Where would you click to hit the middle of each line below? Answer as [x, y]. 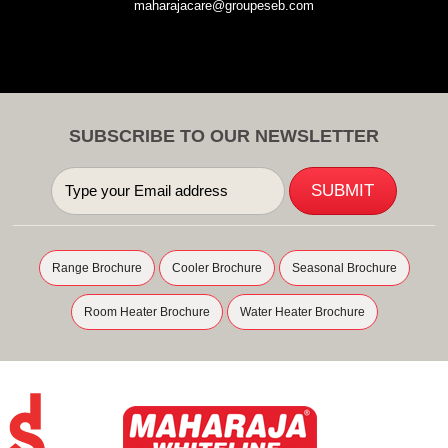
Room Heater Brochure [146, 311]
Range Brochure [96, 267]
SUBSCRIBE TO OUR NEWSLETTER [224, 135]
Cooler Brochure [216, 267]
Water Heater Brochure [302, 311]
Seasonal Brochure [344, 267]
